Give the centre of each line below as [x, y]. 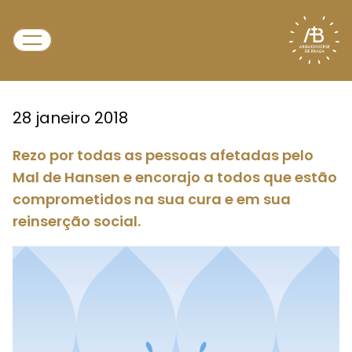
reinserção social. [77, 221]
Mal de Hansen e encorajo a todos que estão [175, 177]
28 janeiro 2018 [70, 118]
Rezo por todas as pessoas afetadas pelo [163, 155]
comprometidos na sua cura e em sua [152, 199]
